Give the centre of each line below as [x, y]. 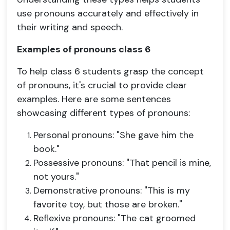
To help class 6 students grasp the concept [110, 71]
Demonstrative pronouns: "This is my [112, 190]
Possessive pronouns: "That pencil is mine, [122, 163]
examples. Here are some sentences [94, 99]
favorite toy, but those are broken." [108, 204]
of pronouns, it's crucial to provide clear [102, 85]
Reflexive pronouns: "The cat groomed [114, 218]
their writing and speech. [70, 27]
